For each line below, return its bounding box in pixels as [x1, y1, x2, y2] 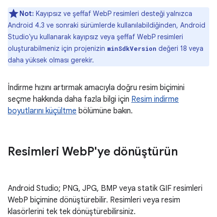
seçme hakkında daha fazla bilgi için [8, 94, 131, 104]
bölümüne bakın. [77, 106, 133, 116]
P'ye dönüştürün [87, 144, 178, 159]
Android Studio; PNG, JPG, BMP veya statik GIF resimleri [8, 184, 202, 193]
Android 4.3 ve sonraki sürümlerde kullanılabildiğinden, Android [8, 21, 205, 30]
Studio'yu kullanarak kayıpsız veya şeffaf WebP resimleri [8, 32, 183, 41]
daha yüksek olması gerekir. [8, 56, 94, 64]
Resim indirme [131, 94, 179, 104]
